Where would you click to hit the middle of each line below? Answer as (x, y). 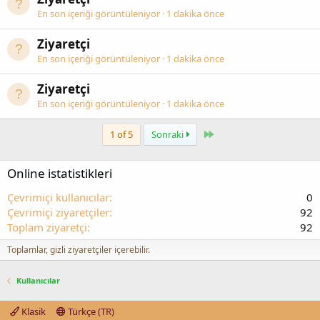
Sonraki (168, 135)
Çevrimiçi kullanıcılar (58, 197)
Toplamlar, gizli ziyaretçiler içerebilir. (79, 250)
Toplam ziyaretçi (47, 227)
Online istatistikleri (60, 174)
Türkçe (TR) (90, 312)
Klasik (32, 312)
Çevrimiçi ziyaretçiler (58, 212)
